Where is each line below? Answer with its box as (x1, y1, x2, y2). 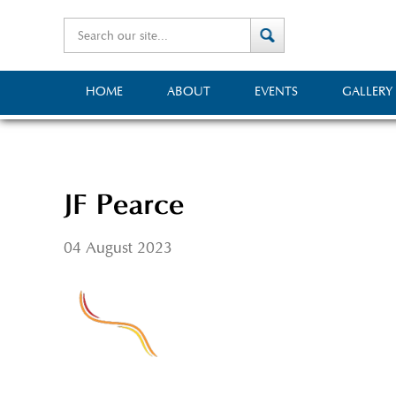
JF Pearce (64, 192, 184, 222)
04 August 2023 (64, 240, 172, 256)
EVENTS (255, 86, 298, 98)
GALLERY (342, 86, 393, 98)
